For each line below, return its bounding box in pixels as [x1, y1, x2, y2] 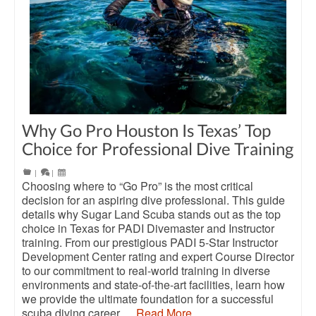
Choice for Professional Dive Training [22, 138, 293, 159]
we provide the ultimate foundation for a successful [22, 291, 274, 308]
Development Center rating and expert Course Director [22, 248, 294, 265]
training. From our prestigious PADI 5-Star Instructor [22, 234, 278, 251]
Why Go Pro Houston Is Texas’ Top [22, 120, 271, 141]
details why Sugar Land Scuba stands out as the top [22, 206, 281, 223]
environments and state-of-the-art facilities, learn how [22, 276, 285, 293]
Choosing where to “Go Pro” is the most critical [22, 178, 253, 195]
